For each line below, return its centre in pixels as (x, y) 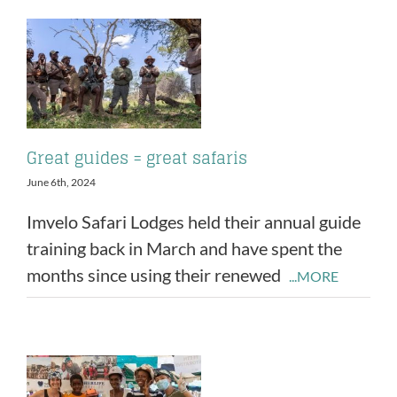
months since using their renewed (156, 275)
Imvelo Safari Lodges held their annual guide (194, 222)
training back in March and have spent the (184, 249)
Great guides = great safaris (137, 158)
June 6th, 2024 (61, 183)
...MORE (314, 276)
